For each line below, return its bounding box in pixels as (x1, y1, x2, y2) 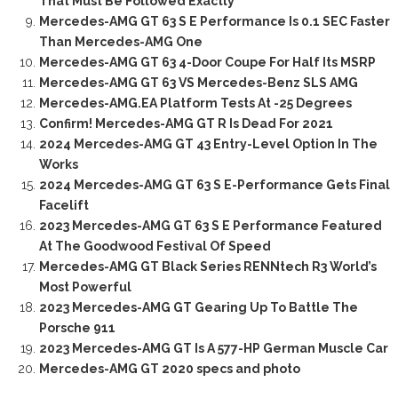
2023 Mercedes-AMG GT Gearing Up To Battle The (38, 300, 358, 315)
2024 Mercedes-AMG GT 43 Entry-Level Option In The (38, 137, 378, 152)
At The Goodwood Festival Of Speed (38, 239, 271, 254)
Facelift (38, 198, 89, 213)
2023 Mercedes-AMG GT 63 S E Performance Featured (38, 219, 382, 234)
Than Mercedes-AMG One (38, 35, 203, 50)
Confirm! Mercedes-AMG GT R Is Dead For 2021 (38, 116, 333, 131)
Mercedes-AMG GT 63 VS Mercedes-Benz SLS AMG (38, 76, 358, 91)
